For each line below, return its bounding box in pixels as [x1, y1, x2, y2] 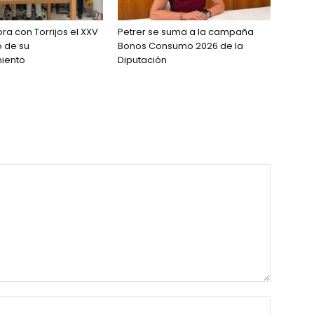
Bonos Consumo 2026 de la [118, 39, 243, 53]
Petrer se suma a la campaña [118, 25, 254, 39]
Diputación [118, 53, 167, 67]
